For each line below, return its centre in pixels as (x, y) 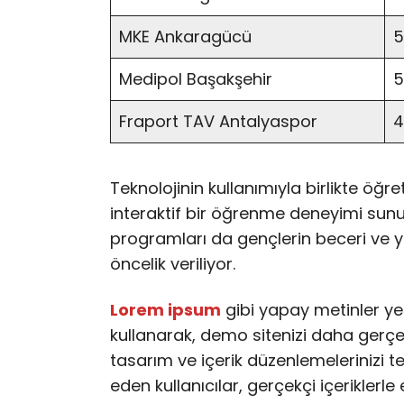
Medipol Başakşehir (196, 78)
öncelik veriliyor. (173, 263)
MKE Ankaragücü (185, 36)
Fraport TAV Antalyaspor (218, 121)
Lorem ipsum (165, 310)
